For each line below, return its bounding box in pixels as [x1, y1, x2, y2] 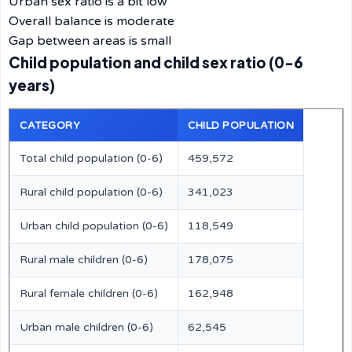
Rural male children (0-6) [20, 253, 148, 266]
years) [9, 76, 55, 94]
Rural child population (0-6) [20, 185, 163, 199]
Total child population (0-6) [20, 152, 163, 165]
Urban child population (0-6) [20, 219, 168, 233]
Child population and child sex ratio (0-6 [9, 53, 303, 71]
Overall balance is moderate [9, 13, 174, 29]
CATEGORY [20, 119, 80, 132]
